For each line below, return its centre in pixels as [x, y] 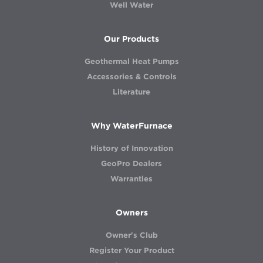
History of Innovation [131, 148]
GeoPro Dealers [131, 163]
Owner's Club [131, 235]
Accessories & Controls [131, 77]
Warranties [131, 179]
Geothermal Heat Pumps [131, 61]
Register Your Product [131, 250]
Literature [131, 92]
